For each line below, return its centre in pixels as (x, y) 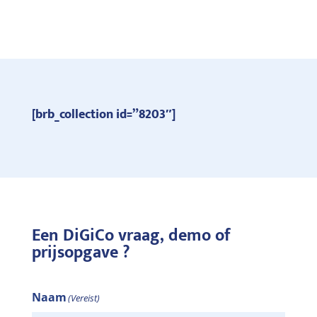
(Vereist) (83, 298)
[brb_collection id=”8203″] (103, 114)
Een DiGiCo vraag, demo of (131, 235)
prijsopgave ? (81, 252)
